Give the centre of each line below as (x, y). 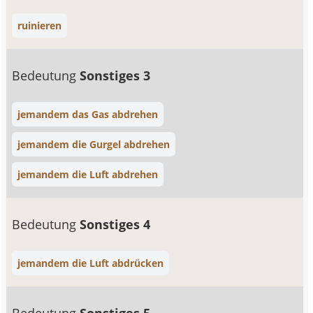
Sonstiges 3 (115, 75)
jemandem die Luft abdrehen (88, 174)
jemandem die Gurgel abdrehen (94, 144)
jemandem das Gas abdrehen (88, 114)
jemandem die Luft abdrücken (91, 263)
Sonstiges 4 (115, 224)
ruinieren (40, 26)
